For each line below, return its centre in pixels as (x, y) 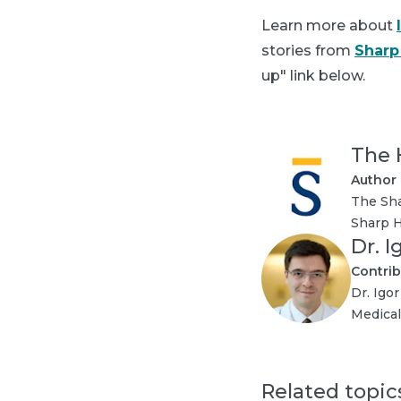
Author (374, 180)
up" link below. (313, 76)
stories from (308, 51)
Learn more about (329, 26)
